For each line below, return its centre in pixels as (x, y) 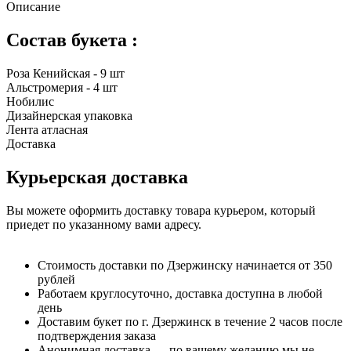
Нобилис (30, 102)
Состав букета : (72, 40)
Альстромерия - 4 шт (62, 88)
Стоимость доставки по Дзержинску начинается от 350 (185, 265)
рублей (56, 279)
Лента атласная (49, 130)
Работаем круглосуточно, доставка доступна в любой (180, 293)
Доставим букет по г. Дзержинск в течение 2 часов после (190, 321)
